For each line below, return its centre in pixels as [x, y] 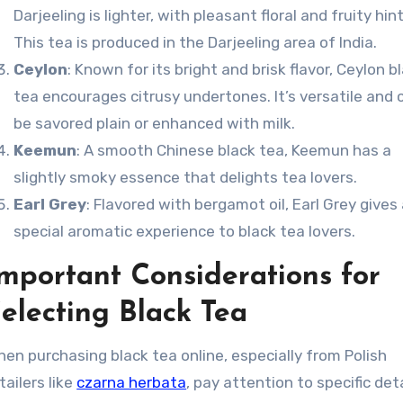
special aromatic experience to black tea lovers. [185, 231]
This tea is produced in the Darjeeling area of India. [196, 42]
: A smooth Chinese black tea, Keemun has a [234, 150]
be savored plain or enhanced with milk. [155, 123]
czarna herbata [132, 382]
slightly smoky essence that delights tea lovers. [186, 177]
